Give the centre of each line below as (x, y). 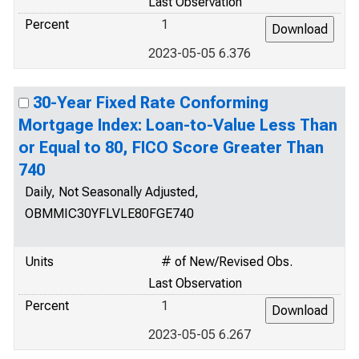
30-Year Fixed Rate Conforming (151, 103)
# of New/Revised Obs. (227, 262)
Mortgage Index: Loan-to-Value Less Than (178, 125)
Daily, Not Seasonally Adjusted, (112, 192)
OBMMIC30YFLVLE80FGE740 (109, 214)
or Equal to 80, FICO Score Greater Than (171, 147)
